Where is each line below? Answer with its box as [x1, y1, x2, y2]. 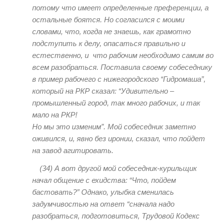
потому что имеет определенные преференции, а [32, 3, 209, 12]
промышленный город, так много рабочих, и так [32, 99, 200, 108]
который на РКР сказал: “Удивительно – [32, 87, 174, 96]
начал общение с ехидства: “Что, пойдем [32, 175, 176, 184]
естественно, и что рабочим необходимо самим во [32, 51, 214, 60]
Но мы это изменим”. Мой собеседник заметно [32, 122, 196, 131]
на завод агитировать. [32, 146, 113, 155]
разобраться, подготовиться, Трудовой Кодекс [32, 211, 200, 220]
